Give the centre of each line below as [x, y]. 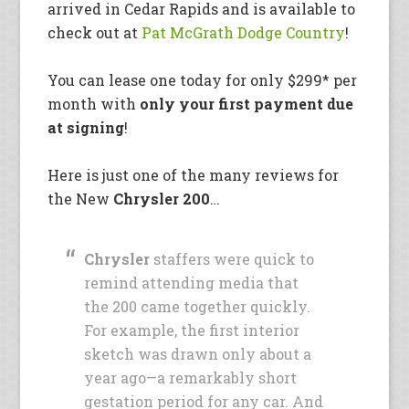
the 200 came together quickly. [198, 307]
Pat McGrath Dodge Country [244, 33]
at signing [86, 128]
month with [94, 104]
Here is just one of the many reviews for [194, 175]
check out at [95, 33]
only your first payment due [247, 104]
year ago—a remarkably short [191, 378]
